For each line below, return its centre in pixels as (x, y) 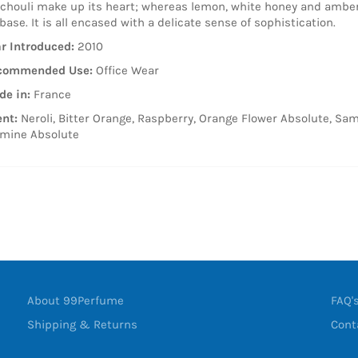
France (51, 94)
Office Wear (126, 70)
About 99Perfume (76, 300)
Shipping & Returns (82, 324)
